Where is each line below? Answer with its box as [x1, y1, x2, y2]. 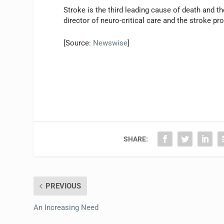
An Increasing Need [33, 202, 99, 212]
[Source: [63, 38, 93, 47]
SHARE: [123, 134, 148, 143]
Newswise [93, 38, 128, 47]
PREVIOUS [45, 181, 81, 190]
